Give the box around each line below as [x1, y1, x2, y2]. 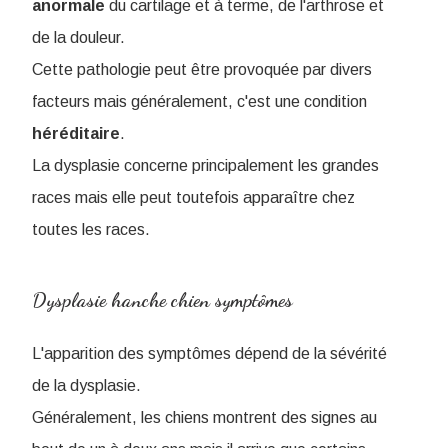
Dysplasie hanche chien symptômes [32, 288, 293, 312]
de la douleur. [32, 29, 125, 46]
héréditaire [32, 125, 120, 142]
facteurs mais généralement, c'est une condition [32, 93, 367, 110]
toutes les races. [32, 221, 150, 238]
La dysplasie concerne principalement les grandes [32, 157, 379, 174]
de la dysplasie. [32, 377, 145, 394]
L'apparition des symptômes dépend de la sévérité [32, 345, 387, 362]
